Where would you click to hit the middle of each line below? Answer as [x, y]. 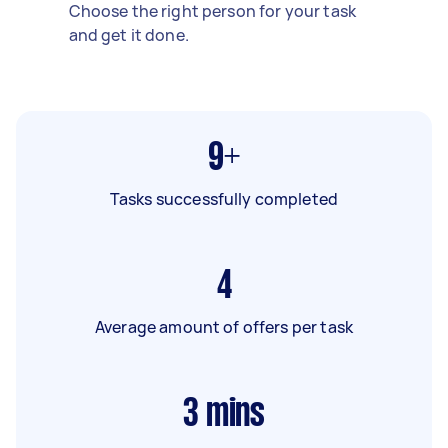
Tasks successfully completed [224, 198]
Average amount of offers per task [224, 326]
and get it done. [128, 34]
